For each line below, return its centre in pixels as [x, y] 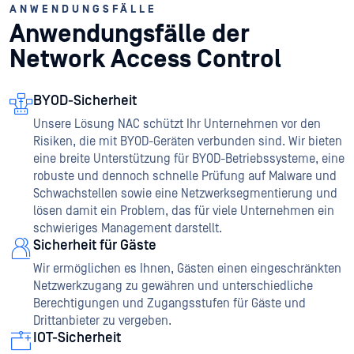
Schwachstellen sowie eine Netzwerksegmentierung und [185, 194]
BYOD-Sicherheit [85, 101]
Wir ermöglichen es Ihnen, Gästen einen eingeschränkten [187, 269]
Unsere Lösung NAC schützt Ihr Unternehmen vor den [177, 124]
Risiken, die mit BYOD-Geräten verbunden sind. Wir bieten [188, 142]
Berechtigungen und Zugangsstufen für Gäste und [169, 304]
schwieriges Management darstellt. [128, 229]
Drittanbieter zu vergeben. [102, 321]
